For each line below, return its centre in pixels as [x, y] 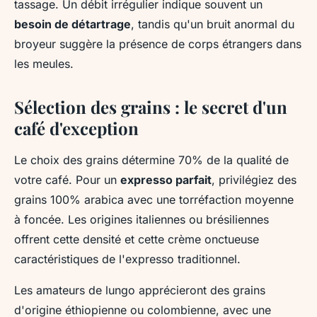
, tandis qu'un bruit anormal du [213, 24]
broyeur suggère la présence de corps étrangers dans [158, 44]
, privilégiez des [254, 179]
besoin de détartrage [73, 24]
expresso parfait [166, 179]
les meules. [44, 63]
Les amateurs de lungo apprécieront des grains [140, 290]
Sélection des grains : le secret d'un [151, 106]
